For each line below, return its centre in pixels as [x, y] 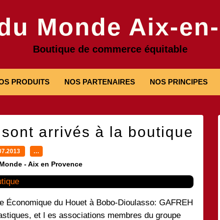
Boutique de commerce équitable [110, 49]
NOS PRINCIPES [179, 82]
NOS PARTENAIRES [100, 82]
